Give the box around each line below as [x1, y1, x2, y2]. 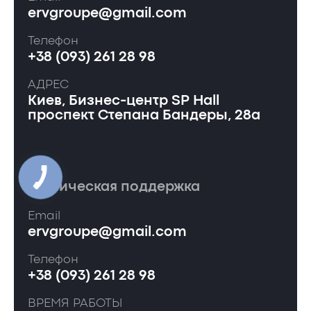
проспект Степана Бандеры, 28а [28, 109, 260, 122]
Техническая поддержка [28, 180, 200, 194]
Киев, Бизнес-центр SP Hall [28, 94, 219, 108]
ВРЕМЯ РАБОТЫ [28, 298, 122, 309]
